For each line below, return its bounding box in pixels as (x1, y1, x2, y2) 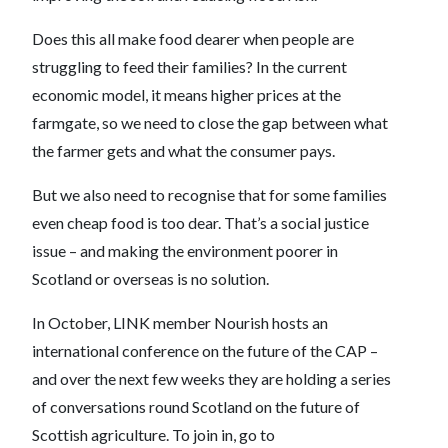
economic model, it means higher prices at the (32, 85, 341, 104)
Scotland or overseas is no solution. (32, 269, 269, 288)
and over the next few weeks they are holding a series (32, 369, 391, 388)
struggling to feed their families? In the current (32, 57, 347, 76)
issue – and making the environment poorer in (32, 241, 338, 260)
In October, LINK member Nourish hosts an (32, 313, 328, 332)
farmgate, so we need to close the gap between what (32, 113, 388, 132)
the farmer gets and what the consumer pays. (32, 141, 335, 160)
